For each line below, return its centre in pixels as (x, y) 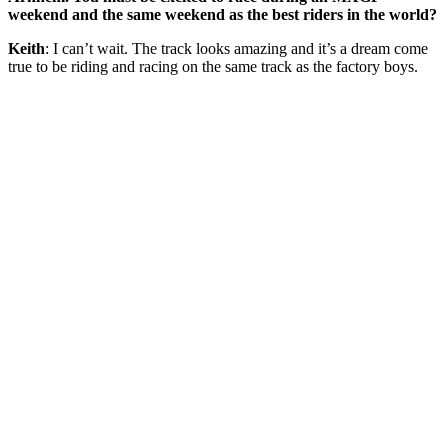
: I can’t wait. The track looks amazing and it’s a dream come (236, 48)
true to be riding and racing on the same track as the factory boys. (213, 66)
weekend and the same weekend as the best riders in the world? (222, 14)
